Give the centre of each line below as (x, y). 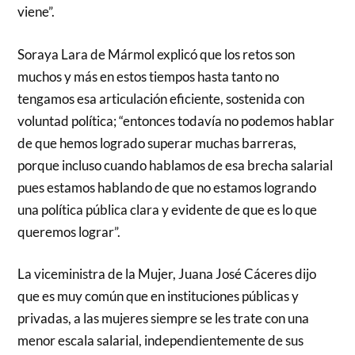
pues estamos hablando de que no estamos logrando (167, 187)
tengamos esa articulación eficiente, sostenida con (161, 98)
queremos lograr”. (69, 231)
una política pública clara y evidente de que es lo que (168, 209)
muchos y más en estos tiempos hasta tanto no (149, 76)
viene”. (36, 12)
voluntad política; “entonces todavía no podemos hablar (176, 120)
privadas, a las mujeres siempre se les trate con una (164, 319)
